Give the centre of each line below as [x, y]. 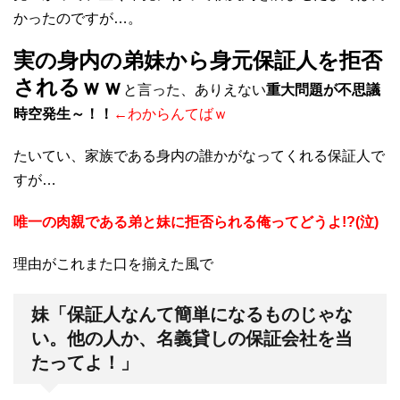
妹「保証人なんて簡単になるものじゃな [192, 314]
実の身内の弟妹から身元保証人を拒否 [198, 60]
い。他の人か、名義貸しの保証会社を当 [192, 338]
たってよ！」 [85, 362]
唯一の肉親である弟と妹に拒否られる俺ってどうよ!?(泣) [196, 221]
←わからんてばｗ [171, 113]
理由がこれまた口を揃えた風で [113, 263]
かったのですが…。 [78, 18]
